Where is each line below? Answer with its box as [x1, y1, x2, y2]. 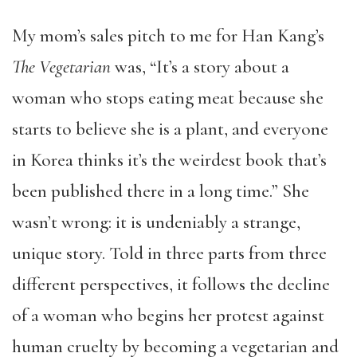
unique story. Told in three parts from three [12, 241, 327, 265]
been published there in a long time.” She [12, 179, 309, 202]
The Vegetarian [12, 55, 111, 78]
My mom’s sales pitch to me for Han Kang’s [12, 24, 324, 47]
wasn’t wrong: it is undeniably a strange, [12, 210, 300, 233]
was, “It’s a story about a [111, 55, 289, 78]
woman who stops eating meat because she [12, 86, 324, 109]
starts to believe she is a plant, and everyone [12, 117, 328, 140]
